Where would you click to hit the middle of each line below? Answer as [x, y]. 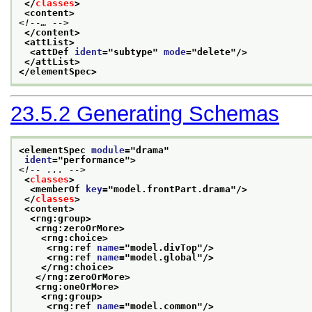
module [108, 150]
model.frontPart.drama [172, 189]
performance [94, 160]
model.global [164, 258]
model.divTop [164, 248]
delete [214, 52]
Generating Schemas [178, 114]
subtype [133, 52]
